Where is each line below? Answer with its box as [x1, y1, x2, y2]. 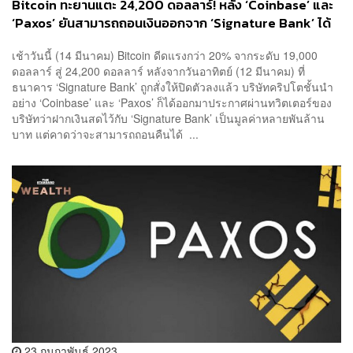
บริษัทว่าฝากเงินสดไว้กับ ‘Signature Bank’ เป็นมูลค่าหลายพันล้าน [12, 110, 325, 127]
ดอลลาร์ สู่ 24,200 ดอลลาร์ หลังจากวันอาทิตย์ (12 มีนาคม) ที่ [12, 63, 305, 80]
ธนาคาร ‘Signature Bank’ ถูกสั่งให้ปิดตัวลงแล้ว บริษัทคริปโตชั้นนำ [12, 79, 333, 95]
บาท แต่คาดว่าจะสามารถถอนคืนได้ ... [12, 126, 199, 143]
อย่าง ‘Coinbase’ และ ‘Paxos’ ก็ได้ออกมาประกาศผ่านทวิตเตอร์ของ [12, 95, 332, 111]
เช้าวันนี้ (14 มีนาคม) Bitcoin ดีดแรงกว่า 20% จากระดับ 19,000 [12, 47, 318, 64]
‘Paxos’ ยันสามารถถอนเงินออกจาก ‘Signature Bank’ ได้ [12, 13, 331, 33]
